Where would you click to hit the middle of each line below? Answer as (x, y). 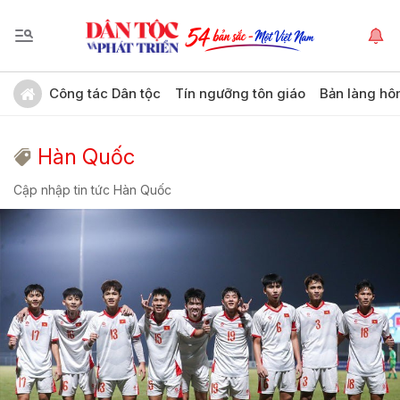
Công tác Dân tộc (105, 93)
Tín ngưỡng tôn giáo (240, 93)
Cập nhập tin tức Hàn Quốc (92, 190)
